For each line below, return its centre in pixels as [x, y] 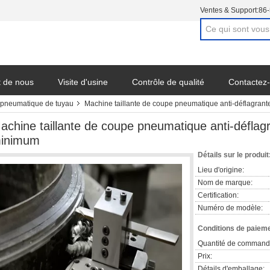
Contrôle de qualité [168, 82]
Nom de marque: [225, 183]
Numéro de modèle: [230, 208]
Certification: [218, 195]
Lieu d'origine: [221, 170]
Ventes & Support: [229, 10]
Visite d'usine [83, 82]
